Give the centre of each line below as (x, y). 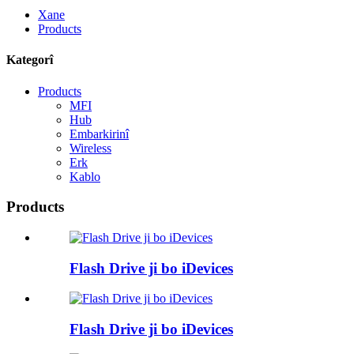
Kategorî (30, 60)
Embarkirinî (99, 134)
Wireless (90, 148)
